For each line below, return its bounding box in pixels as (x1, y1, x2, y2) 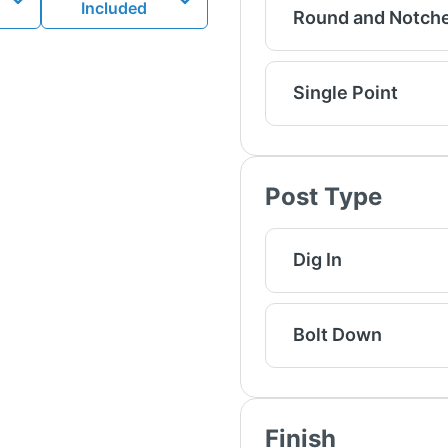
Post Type (264, 181, 382, 211)
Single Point (292, 82, 398, 104)
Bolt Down (292, 324, 382, 346)
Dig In (292, 249, 342, 271)
